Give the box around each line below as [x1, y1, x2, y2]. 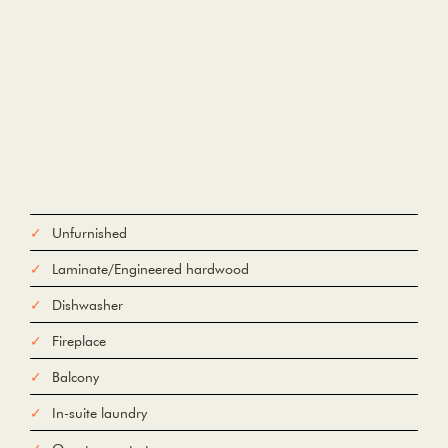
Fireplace [52, 332, 106, 351]
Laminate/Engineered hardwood [52, 260, 249, 279]
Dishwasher [52, 296, 123, 315]
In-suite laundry [52, 404, 147, 423]
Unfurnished [52, 224, 127, 243]
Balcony [52, 368, 99, 387]
